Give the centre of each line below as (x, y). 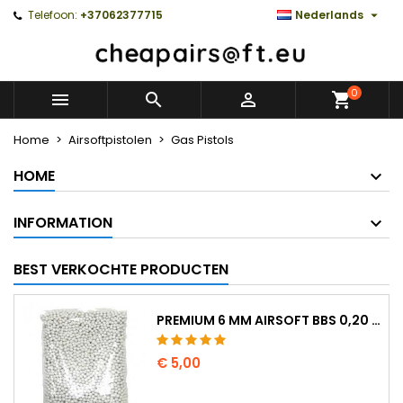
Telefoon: (53, 15)
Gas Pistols (202, 139)
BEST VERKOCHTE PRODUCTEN (121, 269)
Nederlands (329, 15)
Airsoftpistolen (110, 139)
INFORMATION (63, 222)
